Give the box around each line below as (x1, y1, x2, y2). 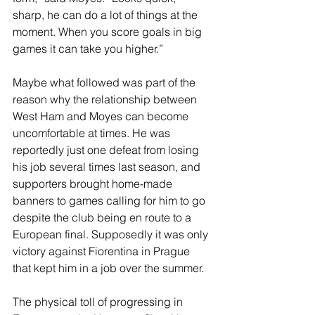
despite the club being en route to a (13, 210, 194, 224)
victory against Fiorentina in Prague (13, 244, 193, 258)
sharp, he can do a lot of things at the (13, 8, 200, 22)
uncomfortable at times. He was (13, 126, 173, 140)
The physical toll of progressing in (13, 295, 186, 309)
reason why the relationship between (13, 92, 200, 106)
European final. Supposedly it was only (13, 227, 211, 241)
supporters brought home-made (13, 176, 175, 191)
